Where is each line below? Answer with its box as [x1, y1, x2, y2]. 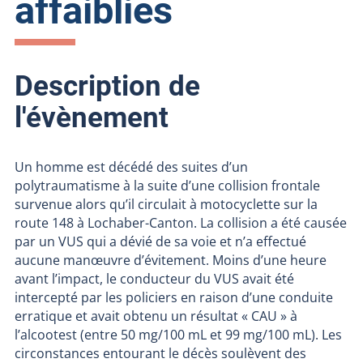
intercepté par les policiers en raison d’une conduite [14, 288, 333, 306]
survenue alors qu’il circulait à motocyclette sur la [14, 194, 318, 213]
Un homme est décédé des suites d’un [14, 157, 248, 176]
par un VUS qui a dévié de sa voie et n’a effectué [14, 232, 306, 250]
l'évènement [14, 100, 169, 135]
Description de [14, 69, 200, 104]
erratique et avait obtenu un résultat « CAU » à [14, 306, 297, 325]
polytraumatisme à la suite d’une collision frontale [14, 176, 320, 194]
